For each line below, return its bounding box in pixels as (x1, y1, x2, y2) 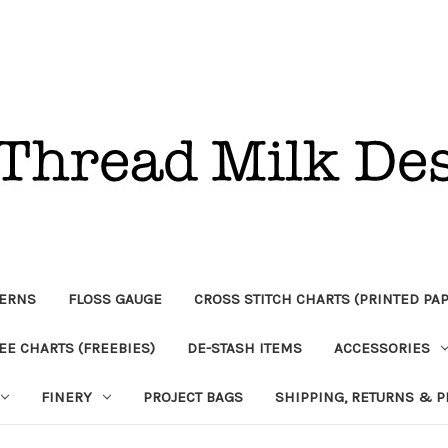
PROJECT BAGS (142, 387, 243, 406)
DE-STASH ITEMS (186, 338, 302, 357)
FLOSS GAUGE (68, 289, 162, 308)
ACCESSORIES (333, 338, 430, 357)
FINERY (40, 387, 92, 406)
